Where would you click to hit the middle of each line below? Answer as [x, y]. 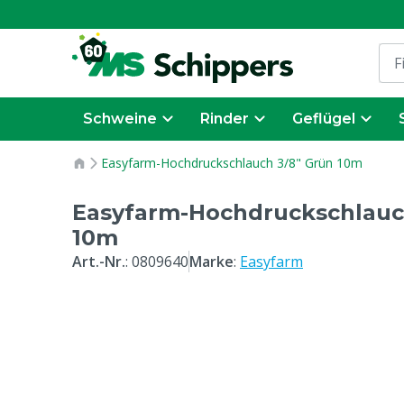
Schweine [120, 119]
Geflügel [324, 119]
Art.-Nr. [99, 262]
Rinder [225, 119]
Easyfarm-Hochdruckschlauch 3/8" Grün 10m [232, 163]
